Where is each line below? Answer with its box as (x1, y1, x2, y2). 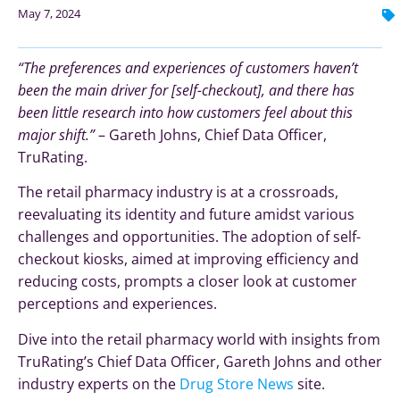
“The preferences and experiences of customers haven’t (18, 58, 358, 78)
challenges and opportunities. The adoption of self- (18, 227, 361, 247)
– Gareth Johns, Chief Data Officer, (95, 125, 327, 145)
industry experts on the (18, 373, 179, 394)
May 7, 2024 (18, 5, 80, 21)
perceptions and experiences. (18, 294, 217, 314)
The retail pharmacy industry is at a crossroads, (18, 182, 338, 203)
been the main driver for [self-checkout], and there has (18, 80, 354, 100)
